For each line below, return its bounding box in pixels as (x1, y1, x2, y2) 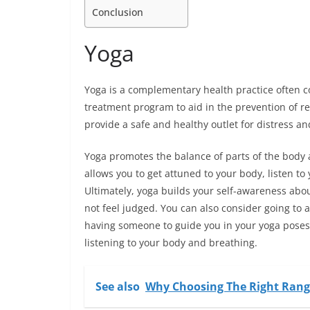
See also (95, 279, 140, 295)
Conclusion (92, 6, 143, 19)
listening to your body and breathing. (84, 236, 257, 250)
